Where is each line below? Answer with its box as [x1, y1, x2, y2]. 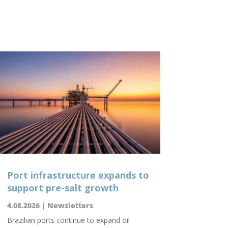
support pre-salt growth [7, 181, 119, 194]
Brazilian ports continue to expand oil [7, 215, 130, 225]
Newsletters [47, 200, 93, 210]
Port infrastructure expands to [7, 168, 149, 181]
